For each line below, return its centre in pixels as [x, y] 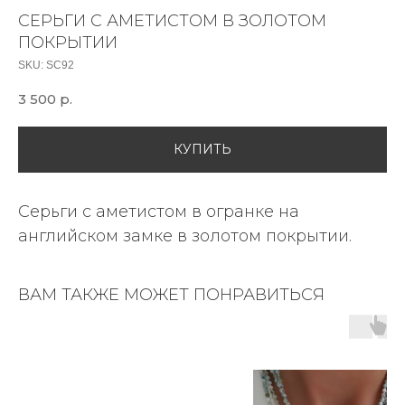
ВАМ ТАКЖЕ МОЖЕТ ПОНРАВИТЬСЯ [171, 295]
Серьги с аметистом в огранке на [159, 212]
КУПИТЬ [202, 150]
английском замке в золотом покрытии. [185, 236]
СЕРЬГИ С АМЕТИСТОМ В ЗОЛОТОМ [172, 21]
